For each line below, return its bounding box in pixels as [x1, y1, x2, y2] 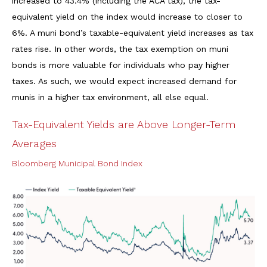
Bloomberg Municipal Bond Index [12, 158, 142, 168]
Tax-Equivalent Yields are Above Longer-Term [12, 117, 235, 131]
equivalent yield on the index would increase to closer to [12, 11, 243, 21]
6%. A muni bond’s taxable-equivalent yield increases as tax [12, 27, 253, 38]
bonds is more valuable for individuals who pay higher [12, 60, 229, 70]
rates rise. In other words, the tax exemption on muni [12, 44, 228, 54]
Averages [12, 136, 57, 150]
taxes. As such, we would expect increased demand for [12, 76, 237, 86]
